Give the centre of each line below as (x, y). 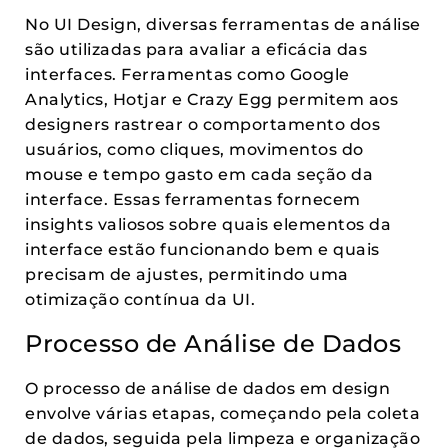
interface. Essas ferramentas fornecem (193, 199)
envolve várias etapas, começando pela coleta (222, 413)
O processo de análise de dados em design (207, 388)
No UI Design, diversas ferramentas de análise (223, 24)
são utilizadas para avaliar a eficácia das (196, 49)
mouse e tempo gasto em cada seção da (199, 174)
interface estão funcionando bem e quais (202, 249)
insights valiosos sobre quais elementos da (208, 224)
